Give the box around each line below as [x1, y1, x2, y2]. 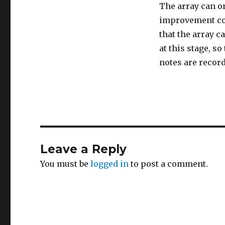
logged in [90, 159, 129, 169]
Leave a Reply [40, 142, 127, 157]
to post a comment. [129, 159, 208, 169]
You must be [40, 159, 91, 169]
